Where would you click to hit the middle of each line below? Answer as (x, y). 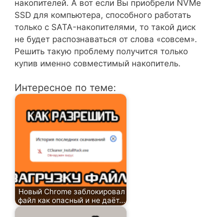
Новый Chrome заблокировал (71, 191)
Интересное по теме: (65, 88)
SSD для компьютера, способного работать (103, 15)
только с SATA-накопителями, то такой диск (105, 27)
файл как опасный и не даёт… (71, 200)
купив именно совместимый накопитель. (98, 63)
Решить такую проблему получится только (101, 51)
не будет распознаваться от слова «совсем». (106, 39)
